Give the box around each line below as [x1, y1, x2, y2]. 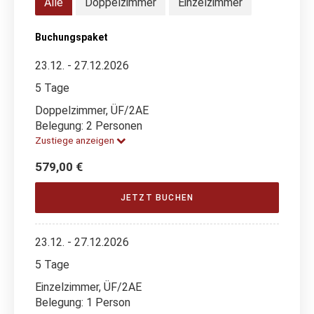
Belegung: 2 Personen [35, 118, 142, 132]
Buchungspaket [35, 31, 108, 43]
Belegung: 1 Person [35, 295, 130, 309]
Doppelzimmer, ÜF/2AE [35, 103, 149, 117]
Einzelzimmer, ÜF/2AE [35, 280, 142, 294]
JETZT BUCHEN [120, 192, 194, 203]
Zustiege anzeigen [35, 134, 116, 146]
